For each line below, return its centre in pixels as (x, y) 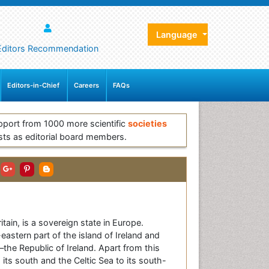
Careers (86, 86)
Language (178, 35)
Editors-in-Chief (34, 86)
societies (147, 124)
